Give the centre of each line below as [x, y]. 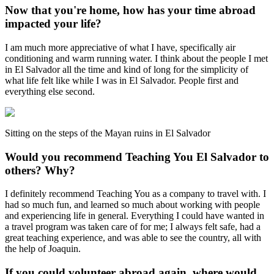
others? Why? [40, 170]
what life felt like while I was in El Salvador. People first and [122, 80]
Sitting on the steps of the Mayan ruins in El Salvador [108, 133]
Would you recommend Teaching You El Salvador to [137, 157]
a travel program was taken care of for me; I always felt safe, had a [133, 227]
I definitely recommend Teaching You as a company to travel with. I [135, 194]
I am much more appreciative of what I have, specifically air [120, 47]
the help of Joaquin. [43, 249]
